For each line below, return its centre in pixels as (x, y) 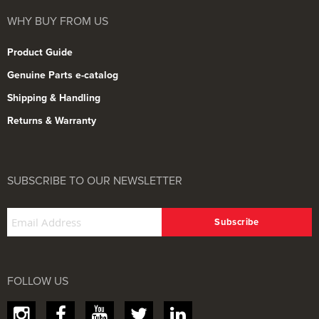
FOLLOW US (38, 281)
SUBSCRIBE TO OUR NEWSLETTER (95, 181)
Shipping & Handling (54, 98)
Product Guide (40, 52)
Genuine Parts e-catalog (63, 75)
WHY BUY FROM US (58, 21)
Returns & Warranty (52, 120)
